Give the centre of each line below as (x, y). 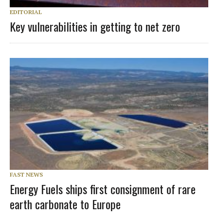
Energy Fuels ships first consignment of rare (103, 189)
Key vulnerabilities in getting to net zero (95, 27)
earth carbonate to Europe (65, 204)
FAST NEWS (26, 174)
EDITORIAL (26, 12)
